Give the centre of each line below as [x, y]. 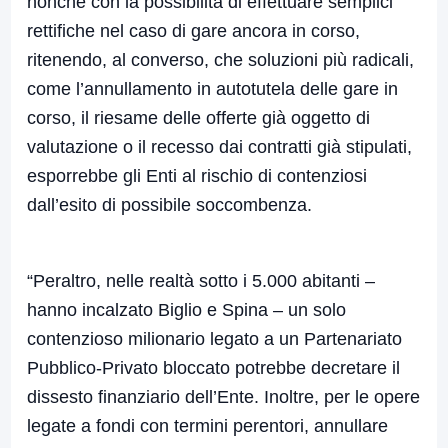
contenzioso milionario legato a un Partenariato [214, 339]
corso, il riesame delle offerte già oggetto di [198, 118]
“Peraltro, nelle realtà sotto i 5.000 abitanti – [201, 281]
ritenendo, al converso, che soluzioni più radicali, [220, 60]
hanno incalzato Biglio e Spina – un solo [186, 310]
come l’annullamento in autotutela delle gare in [212, 89]
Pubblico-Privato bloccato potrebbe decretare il [213, 368]
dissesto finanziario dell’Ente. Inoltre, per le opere [223, 397]
